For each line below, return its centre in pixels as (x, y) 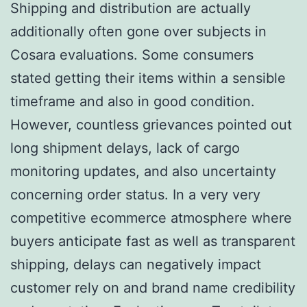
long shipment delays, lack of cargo (125, 148)
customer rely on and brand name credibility (153, 287)
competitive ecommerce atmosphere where (151, 218)
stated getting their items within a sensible (148, 78)
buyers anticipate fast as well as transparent (153, 241)
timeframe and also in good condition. (133, 101)
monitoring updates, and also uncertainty (143, 171)
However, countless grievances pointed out (151, 124)
